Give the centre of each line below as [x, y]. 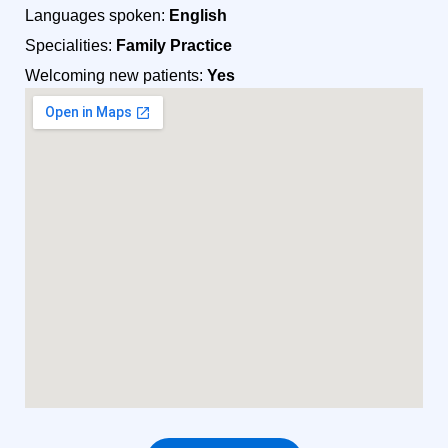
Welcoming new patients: [116, 75]
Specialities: [70, 45]
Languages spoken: [97, 15]
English [198, 15]
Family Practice [174, 45]
